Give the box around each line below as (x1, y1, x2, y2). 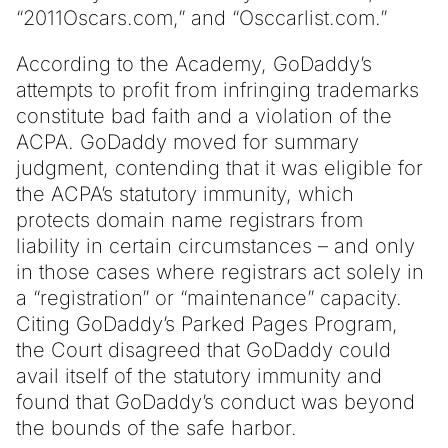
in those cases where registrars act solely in (16, 259, 424, 284)
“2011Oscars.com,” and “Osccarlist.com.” (16, 5, 387, 30)
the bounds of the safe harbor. (16, 415, 297, 440)
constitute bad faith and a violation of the (16, 103, 392, 128)
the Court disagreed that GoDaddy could (16, 337, 391, 362)
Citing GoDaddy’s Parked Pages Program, (16, 311, 398, 336)
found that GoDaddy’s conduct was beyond (16, 389, 415, 414)
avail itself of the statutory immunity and (16, 363, 382, 388)
